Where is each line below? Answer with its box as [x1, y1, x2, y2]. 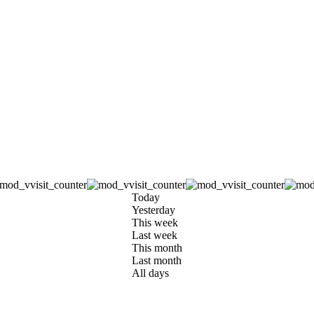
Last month [132, 254, 182, 266]
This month [132, 241, 182, 254]
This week [132, 216, 178, 228]
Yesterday [132, 203, 175, 216]
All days [132, 266, 169, 279]
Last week [132, 228, 177, 241]
